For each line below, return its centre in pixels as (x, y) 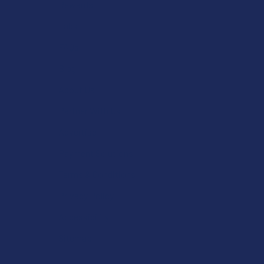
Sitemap (75, 238)
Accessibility (84, 217)
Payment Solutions (96, 153)
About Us (77, 90)
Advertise (77, 132)
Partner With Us (90, 111)
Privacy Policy (86, 196)
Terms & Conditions (97, 174)
